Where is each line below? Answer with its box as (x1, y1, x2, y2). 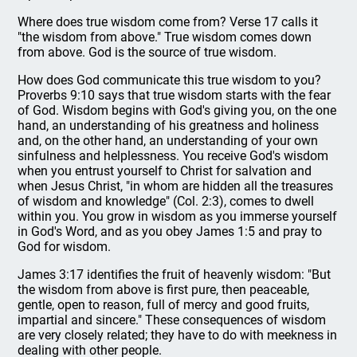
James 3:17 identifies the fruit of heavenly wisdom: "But (18, 267, 331, 282)
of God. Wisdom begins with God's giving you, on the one (18, 103, 337, 118)
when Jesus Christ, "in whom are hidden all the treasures (18, 178, 334, 194)
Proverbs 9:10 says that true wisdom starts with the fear (18, 88, 331, 103)
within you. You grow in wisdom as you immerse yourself (18, 209, 338, 224)
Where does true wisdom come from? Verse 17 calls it (18, 14, 319, 29)
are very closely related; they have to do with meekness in (18, 328, 338, 343)
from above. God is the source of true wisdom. (18, 45, 277, 60)
